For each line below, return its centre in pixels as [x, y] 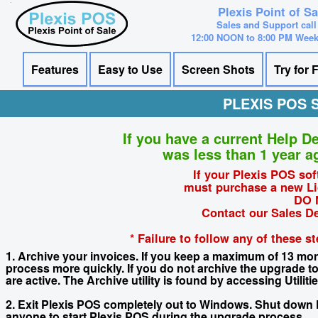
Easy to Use [130, 69]
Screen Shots [218, 69]
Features [55, 69]
